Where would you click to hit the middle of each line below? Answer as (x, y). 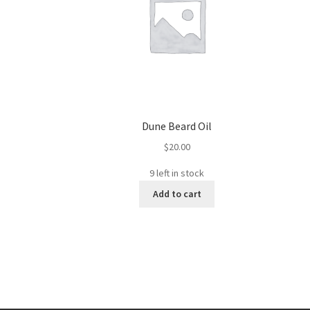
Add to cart (177, 194)
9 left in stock (177, 173)
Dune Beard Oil (177, 126)
